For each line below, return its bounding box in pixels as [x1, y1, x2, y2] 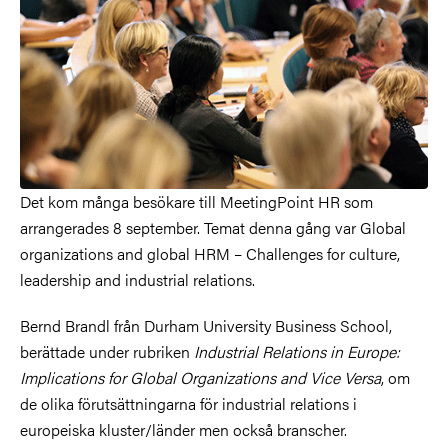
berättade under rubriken [20, 339, 190, 363]
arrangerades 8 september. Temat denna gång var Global [20, 215, 406, 239]
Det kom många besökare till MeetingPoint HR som [20, 189, 373, 213]
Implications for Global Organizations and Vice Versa [20, 365, 381, 389]
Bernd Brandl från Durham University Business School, [20, 313, 392, 337]
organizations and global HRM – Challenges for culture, [20, 241, 400, 265]
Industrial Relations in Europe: [190, 339, 400, 363]
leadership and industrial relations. [20, 267, 255, 291]
